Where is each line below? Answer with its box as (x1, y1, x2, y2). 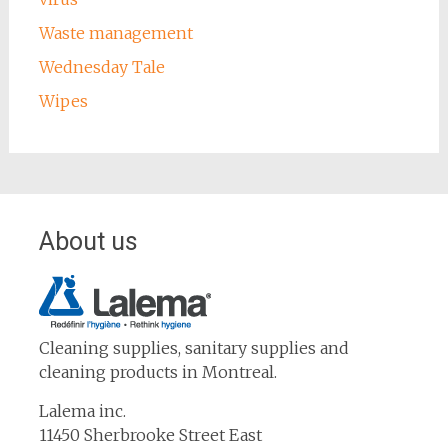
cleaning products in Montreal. (38, 362, 277, 383)
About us (38, 227, 138, 257)
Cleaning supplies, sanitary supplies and (38, 338, 349, 359)
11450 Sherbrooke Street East (38, 425, 262, 446)
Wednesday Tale (38, 57, 165, 78)
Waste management (38, 23, 193, 44)
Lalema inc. (38, 401, 126, 422)
